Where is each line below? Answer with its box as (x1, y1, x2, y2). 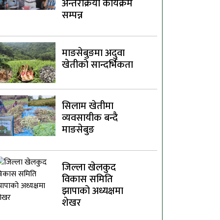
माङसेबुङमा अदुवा (62, 44, 125, 61)
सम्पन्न (62, 6, 83, 24)
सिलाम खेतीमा (62, 97, 114, 114)
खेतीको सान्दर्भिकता (62, 56, 134, 73)
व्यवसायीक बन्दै (62, 109, 118, 126)
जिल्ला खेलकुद (62, 159, 116, 176)
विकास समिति (62, 170, 113, 188)
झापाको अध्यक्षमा (62, 182, 124, 199)
